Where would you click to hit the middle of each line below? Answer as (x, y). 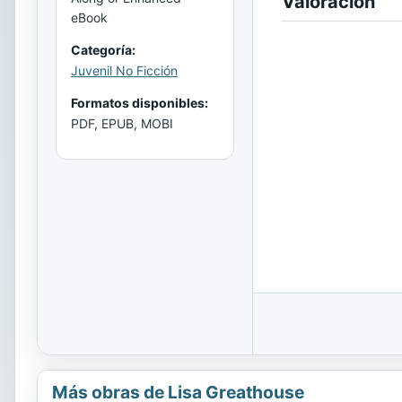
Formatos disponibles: (140, 102)
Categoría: (103, 49)
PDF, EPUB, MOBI (122, 123)
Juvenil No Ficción (124, 70)
